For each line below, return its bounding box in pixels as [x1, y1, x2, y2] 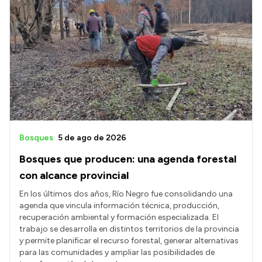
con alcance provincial [19, 169, 129, 182]
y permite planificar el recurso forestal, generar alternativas [19, 236, 239, 246]
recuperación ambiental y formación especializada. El [19, 212, 219, 223]
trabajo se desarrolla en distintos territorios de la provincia [19, 224, 239, 235]
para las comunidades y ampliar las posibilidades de [19, 247, 215, 258]
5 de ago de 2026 [58, 133, 126, 143]
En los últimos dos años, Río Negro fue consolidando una [19, 189, 233, 199]
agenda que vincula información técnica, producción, [19, 201, 219, 211]
